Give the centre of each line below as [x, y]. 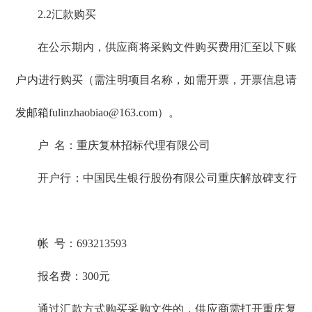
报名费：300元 [74, 276]
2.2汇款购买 [67, 15]
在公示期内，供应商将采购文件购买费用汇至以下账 [167, 47]
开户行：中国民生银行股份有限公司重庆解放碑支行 [167, 178]
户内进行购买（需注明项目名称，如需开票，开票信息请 [156, 80]
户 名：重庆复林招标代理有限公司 [127, 146]
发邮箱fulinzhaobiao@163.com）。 [98, 113]
